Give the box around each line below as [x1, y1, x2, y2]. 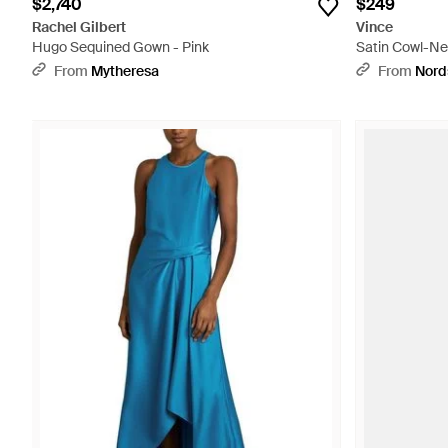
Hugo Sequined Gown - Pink [32, 38, 209, 56]
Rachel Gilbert [32, 18, 126, 36]
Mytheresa [91, 62, 159, 80]
